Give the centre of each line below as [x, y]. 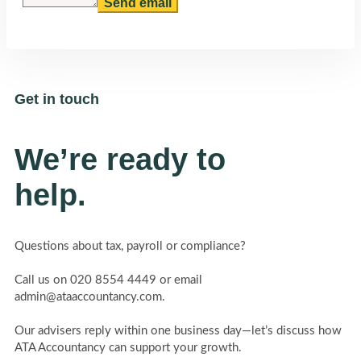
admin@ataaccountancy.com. [90, 297]
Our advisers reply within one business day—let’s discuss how [178, 331]
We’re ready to [120, 159]
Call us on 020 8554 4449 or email [108, 280]
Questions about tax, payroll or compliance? [130, 247]
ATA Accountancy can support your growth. [128, 348]
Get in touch [57, 99]
